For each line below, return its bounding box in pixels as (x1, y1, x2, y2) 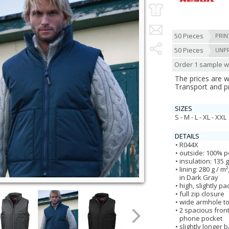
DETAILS (175, 131, 199, 141)
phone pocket (179, 214, 222, 223)
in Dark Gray (179, 173, 218, 182)
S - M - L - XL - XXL (175, 112, 226, 122)
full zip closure (179, 189, 224, 198)
